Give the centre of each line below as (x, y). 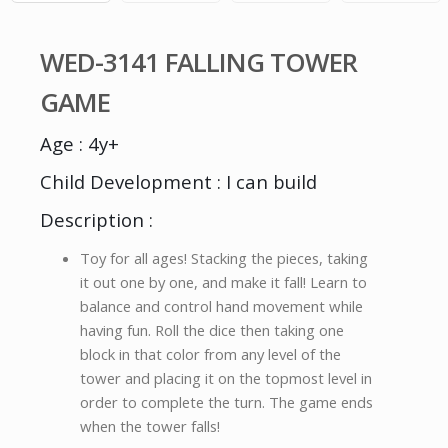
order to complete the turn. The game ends (226, 401)
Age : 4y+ (79, 143)
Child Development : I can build (178, 181)
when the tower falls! (150, 425)
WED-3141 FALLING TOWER (198, 62)
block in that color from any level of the (210, 353)
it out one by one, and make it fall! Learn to (223, 281)
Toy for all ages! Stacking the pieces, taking (224, 257)
